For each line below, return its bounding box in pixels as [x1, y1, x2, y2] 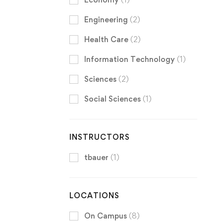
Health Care [84, 34, 130, 44]
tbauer [84, 152, 111, 162]
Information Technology [84, 54, 177, 64]
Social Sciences [84, 94, 143, 104]
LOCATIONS [69, 190, 119, 200]
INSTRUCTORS [69, 132, 130, 142]
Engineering [84, 14, 130, 24]
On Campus [84, 211, 129, 221]
